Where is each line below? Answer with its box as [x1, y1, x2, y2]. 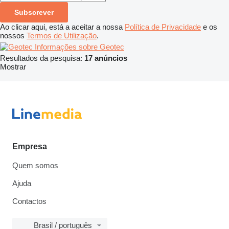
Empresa [12, 142, 47, 151]
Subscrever [14, 8, 54, 16]
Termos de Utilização [27, 31, 97, 40]
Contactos [12, 197, 47, 205]
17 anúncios [84, 53, 127, 62]
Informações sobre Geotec [35, 42, 124, 51]
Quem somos [12, 161, 58, 170]
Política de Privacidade [125, 22, 201, 31]
